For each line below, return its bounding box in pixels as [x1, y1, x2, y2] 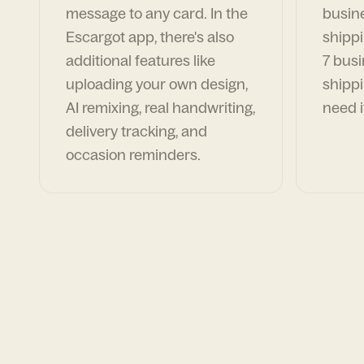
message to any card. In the [66, 4, 248, 23]
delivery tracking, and [66, 122, 207, 141]
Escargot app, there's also [66, 28, 234, 46]
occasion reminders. [66, 145, 201, 164]
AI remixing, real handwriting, [66, 98, 255, 117]
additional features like [66, 51, 215, 70]
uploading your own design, [66, 75, 248, 93]
